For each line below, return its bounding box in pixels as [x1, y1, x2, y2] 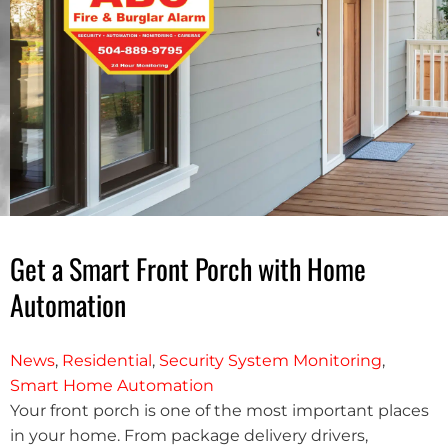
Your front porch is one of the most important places [9, 400, 429, 420]
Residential [61, 350, 152, 370]
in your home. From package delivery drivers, [9, 425, 368, 445]
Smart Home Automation [9, 375, 214, 395]
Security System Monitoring [158, 350, 382, 370]
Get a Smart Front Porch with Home [9, 247, 366, 289]
